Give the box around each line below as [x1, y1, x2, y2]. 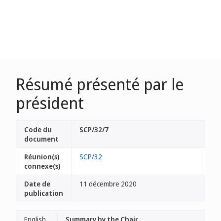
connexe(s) [24, 161, 60, 171]
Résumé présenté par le [16, 74, 184, 95]
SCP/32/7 [79, 125, 109, 134]
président [16, 92, 84, 113]
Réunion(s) [24, 152, 59, 161]
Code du [24, 125, 52, 134]
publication [24, 188, 63, 198]
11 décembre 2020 [79, 179, 137, 188]
